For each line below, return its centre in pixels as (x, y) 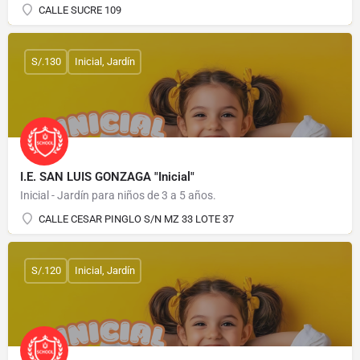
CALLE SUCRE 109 (80, 10)
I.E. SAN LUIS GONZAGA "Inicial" (107, 176)
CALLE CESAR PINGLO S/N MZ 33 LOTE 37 (136, 219)
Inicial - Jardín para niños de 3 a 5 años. (118, 195)
